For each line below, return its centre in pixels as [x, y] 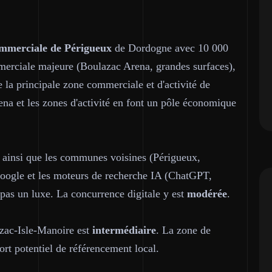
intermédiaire [124, 230]
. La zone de [183, 230]
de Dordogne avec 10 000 [170, 48]
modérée [207, 194]
